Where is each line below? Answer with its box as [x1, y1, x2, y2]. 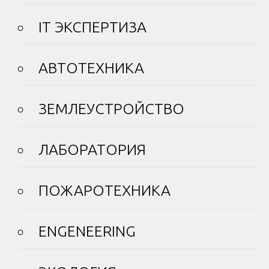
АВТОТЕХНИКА [38, 59, 144, 77]
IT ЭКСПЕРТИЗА [38, 19, 147, 36]
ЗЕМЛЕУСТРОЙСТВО [38, 100, 184, 118]
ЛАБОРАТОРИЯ [38, 141, 146, 159]
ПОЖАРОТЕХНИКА [38, 182, 171, 199]
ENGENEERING [38, 223, 136, 240]
